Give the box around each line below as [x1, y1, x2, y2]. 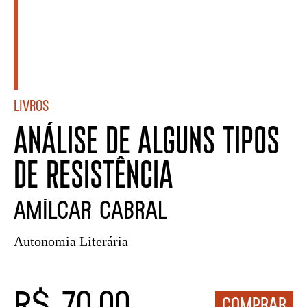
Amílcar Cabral [14, 193, 167, 224]
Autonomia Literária [14, 233, 128, 249]
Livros [14, 95, 49, 114]
